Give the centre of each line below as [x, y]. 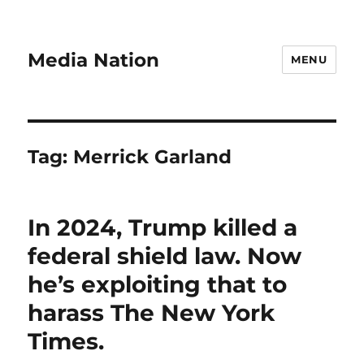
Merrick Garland [153, 157]
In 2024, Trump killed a [163, 227]
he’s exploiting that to [158, 284]
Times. [66, 341]
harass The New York [152, 313]
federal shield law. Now [165, 256]
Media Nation [94, 60]
